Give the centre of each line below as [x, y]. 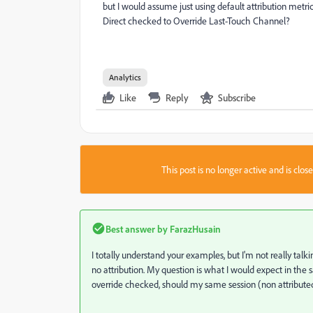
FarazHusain [194, 228]
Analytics [125, 77]
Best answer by [137, 228]
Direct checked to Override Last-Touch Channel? [196, 20]
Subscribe [237, 97]
